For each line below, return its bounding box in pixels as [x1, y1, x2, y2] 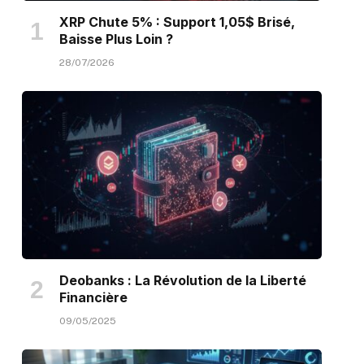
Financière [58, 289, 128, 306]
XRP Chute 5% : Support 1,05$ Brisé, [58, 13, 295, 30]
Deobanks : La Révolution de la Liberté [58, 272, 306, 289]
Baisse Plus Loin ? [58, 30, 173, 47]
